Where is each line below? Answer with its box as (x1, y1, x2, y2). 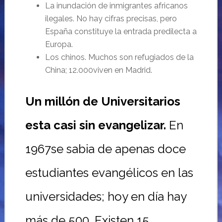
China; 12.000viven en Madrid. (45, 65, 152, 75)
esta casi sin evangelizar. (25, 118, 169, 132)
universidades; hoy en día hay (25, 189, 186, 204)
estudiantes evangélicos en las (25, 166, 193, 180)
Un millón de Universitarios (25, 94, 180, 109)
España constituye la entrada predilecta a (45, 27, 197, 36)
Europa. (45, 40, 73, 49)
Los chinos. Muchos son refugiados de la (45, 53, 194, 62)
